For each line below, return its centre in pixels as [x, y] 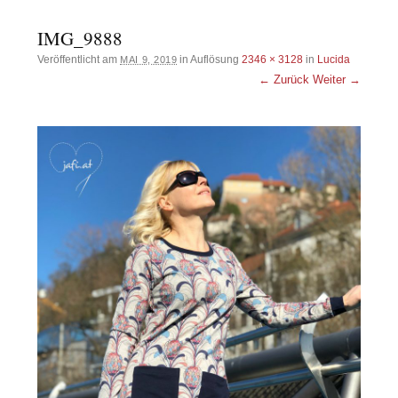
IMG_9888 [80, 38]
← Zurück [283, 79]
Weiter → [336, 79]
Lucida [334, 59]
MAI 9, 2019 [149, 59]
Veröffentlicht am [79, 59]
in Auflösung [210, 59]
